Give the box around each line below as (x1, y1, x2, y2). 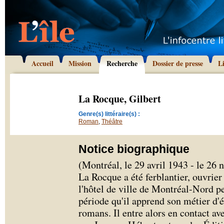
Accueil (31, 58, 53, 68)
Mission (68, 58, 91, 68)
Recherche (106, 58, 137, 68)
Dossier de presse (152, 58, 203, 68)
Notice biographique (78, 142, 189, 155)
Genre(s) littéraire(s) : (78, 110, 140, 117)
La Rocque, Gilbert (78, 91, 161, 106)
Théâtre (101, 118, 122, 125)
